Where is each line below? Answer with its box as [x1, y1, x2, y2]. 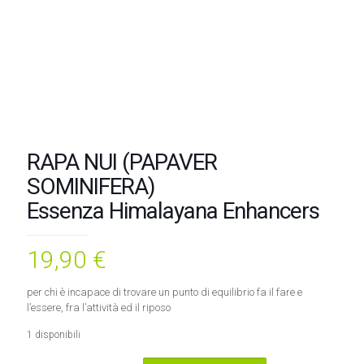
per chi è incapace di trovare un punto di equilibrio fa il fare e [27, 286, 302, 298]
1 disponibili [27, 329, 80, 340]
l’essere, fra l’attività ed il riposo [27, 301, 171, 314]
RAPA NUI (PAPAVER [27, 149, 217, 175]
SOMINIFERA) [27, 173, 155, 200]
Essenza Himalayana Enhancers [27, 197, 319, 224]
